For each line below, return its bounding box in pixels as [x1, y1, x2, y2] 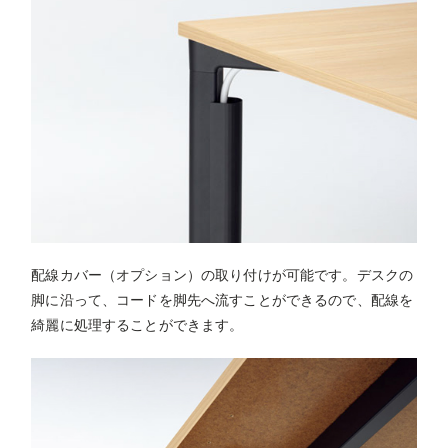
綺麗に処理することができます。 [31, 316, 244, 333]
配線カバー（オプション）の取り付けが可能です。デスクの [31, 266, 414, 283]
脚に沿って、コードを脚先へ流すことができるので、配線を [31, 291, 414, 308]
